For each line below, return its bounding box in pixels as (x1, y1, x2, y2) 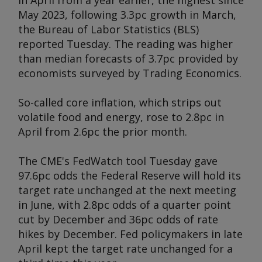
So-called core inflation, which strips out (18, 95, 222, 109)
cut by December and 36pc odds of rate (18, 212, 218, 226)
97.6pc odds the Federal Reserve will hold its (18, 168, 241, 182)
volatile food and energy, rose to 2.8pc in (18, 110, 224, 124)
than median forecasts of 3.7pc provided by (18, 51, 238, 65)
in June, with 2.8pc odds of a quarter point (18, 198, 231, 212)
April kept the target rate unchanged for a (18, 242, 233, 256)
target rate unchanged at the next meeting (18, 183, 236, 197)
